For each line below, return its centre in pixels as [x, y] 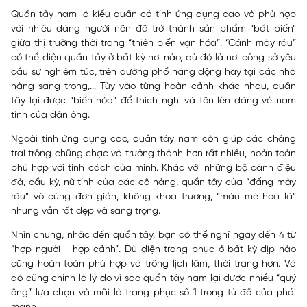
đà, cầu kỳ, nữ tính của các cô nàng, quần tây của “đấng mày [153, 183]
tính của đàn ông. [50, 115]
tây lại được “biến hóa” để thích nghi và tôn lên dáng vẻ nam [153, 101]
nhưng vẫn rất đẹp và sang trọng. [86, 211]
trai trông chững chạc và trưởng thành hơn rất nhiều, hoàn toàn [153, 154]
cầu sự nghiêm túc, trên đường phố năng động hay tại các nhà [153, 72]
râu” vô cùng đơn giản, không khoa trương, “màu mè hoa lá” [153, 197]
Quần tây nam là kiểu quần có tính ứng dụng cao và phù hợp [153, 15]
